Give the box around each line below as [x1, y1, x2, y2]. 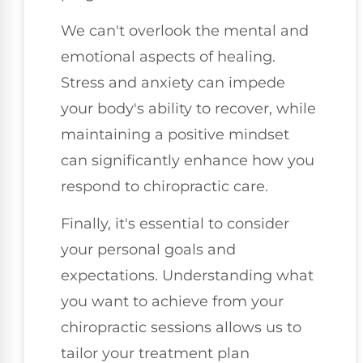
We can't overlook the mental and [61, 22, 309, 41]
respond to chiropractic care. [61, 177, 268, 196]
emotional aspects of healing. [61, 48, 275, 66]
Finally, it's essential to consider [61, 215, 289, 233]
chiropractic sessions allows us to [61, 318, 301, 337]
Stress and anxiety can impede [61, 74, 285, 92]
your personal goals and [61, 241, 236, 259]
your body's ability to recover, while [61, 100, 316, 118]
